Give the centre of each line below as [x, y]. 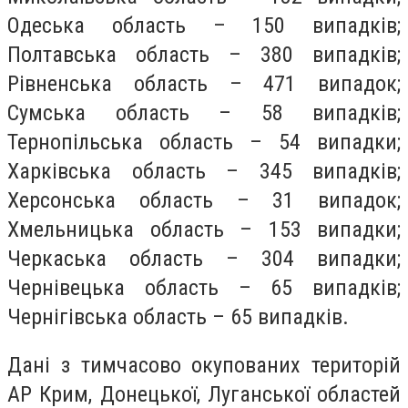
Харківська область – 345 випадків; [204, 171]
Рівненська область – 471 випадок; [204, 83]
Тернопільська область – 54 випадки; [204, 142]
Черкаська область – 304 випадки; [204, 258]
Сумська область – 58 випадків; [204, 112]
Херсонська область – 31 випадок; [204, 200]
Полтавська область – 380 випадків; [204, 54]
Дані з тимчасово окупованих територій [204, 366]
